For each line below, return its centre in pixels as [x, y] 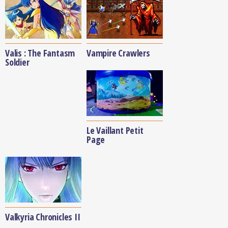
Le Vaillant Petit [115, 130]
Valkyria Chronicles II [43, 217]
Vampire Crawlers [118, 53]
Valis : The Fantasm [40, 53]
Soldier [17, 62]
